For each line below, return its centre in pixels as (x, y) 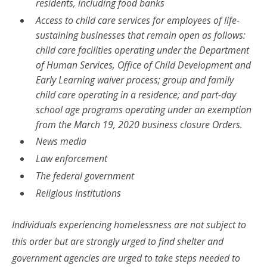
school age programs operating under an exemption (143, 109)
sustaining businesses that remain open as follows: (140, 35)
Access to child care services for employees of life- (137, 20)
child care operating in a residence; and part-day (136, 94)
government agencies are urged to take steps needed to (126, 258)
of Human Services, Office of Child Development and (143, 65)
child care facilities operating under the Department (142, 50)
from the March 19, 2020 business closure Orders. (139, 124)
